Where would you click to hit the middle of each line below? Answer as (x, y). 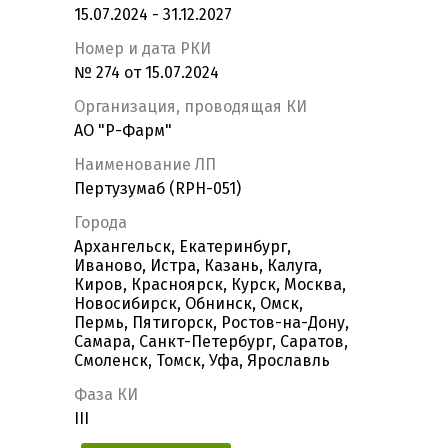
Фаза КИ (106, 395)
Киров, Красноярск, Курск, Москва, (210, 285)
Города (100, 223)
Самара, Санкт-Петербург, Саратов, (211, 342)
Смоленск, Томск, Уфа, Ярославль (202, 361)
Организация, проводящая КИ (190, 107)
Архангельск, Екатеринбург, (182, 247)
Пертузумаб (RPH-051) (157, 189)
